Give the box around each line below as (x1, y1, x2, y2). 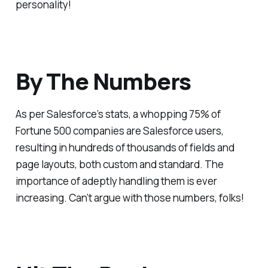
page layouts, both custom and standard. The (15, 157, 224, 172)
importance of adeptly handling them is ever (15, 174, 217, 188)
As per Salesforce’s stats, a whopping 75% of (15, 107, 221, 121)
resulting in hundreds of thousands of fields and (15, 141, 234, 155)
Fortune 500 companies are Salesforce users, (15, 124, 224, 138)
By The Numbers (15, 65, 191, 96)
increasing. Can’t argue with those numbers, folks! (15, 191, 244, 205)
